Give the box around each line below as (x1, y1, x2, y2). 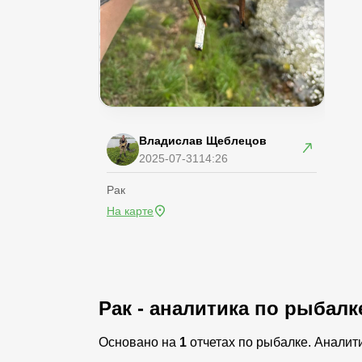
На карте (107, 204, 154, 217)
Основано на (99, 335, 179, 349)
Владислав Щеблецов (139, 134, 267, 147)
